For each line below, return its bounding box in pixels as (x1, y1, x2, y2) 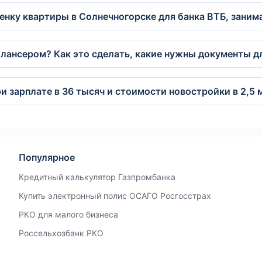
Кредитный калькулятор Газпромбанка (18, 172, 175, 182)
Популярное (18, 151, 75, 163)
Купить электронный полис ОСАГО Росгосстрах (18, 191, 211, 201)
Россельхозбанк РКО (18, 228, 104, 238)
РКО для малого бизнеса (18, 209, 118, 219)
